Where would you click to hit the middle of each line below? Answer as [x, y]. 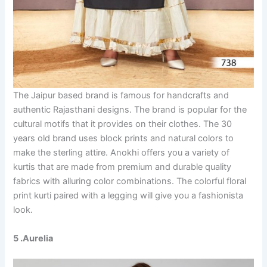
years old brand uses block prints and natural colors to [124, 139]
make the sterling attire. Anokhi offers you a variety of [122, 153]
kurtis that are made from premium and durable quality [122, 167]
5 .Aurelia [33, 238]
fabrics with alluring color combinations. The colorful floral [130, 181]
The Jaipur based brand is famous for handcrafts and [121, 96]
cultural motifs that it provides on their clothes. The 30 [123, 124]
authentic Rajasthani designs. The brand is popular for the [130, 110]
